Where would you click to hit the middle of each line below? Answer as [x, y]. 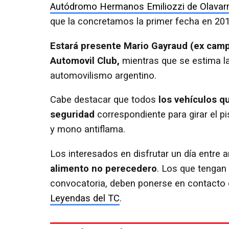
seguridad [72, 115]
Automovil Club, [85, 61]
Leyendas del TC [85, 198]
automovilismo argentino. [103, 75]
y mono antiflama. [88, 130]
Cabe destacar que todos [104, 100]
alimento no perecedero [104, 168]
